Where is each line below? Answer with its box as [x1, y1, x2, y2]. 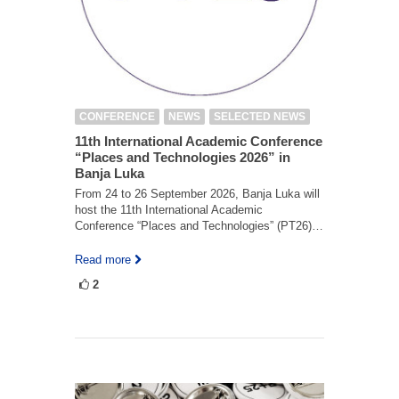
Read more [75, 253, 131, 266]
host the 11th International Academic [75, 203, 263, 216]
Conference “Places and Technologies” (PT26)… [75, 219, 323, 232]
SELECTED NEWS [214, 110, 305, 123]
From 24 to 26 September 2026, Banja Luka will [75, 187, 320, 200]
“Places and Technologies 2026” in [75, 150, 290, 165]
